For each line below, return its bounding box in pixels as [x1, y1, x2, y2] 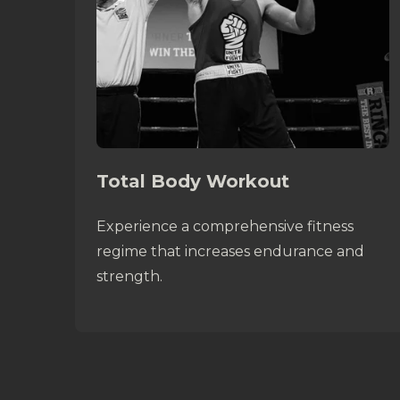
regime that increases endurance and [96, 243, 364, 260]
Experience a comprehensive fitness [96, 218, 354, 235]
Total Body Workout [96, 171, 289, 192]
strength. [96, 268, 162, 285]
